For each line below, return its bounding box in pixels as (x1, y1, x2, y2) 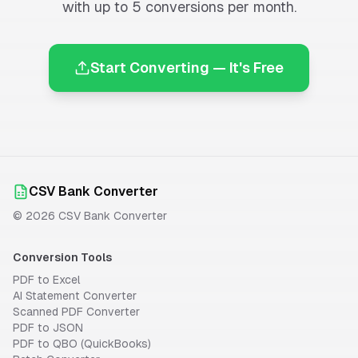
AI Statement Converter (13, 289, 137, 302)
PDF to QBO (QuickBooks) (13, 337, 151, 350)
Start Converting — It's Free (90, 59, 284, 76)
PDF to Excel (13, 273, 81, 286)
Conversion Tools (13, 251, 112, 264)
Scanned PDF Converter (13, 305, 140, 318)
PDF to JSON (13, 321, 83, 334)
